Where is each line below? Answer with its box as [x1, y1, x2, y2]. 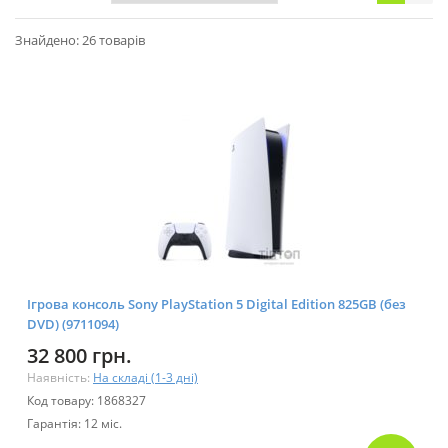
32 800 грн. [27, 342, 132, 370]
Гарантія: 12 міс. [27, 415, 122, 433]
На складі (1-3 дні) [93, 369, 198, 387]
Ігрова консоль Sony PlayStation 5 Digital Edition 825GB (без [27, 295, 406, 314]
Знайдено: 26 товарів [15, 31, 145, 50]
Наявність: [27, 369, 93, 387]
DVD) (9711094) [27, 315, 119, 334]
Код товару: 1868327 [27, 392, 146, 410]
